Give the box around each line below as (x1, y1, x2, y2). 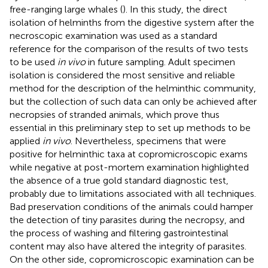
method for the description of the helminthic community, (10, 82, 256, 94)
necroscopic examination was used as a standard (10, 29, 217, 41)
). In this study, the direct (123, 3, 227, 15)
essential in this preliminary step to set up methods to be (10, 121, 251, 133)
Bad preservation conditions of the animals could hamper (10, 200, 253, 212)
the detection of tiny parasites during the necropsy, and (10, 214, 245, 226)
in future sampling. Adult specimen (86, 56, 235, 68)
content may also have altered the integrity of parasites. (10, 240, 246, 252)
